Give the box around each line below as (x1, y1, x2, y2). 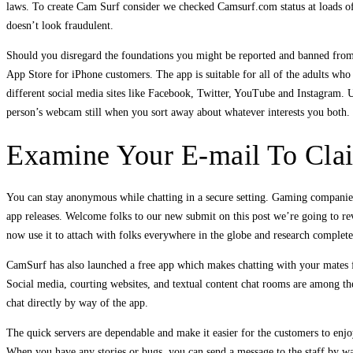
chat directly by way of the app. (6, 296, 148, 309)
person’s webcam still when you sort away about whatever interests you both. (6, 106, 350, 118)
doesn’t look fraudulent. (6, 19, 113, 32)
